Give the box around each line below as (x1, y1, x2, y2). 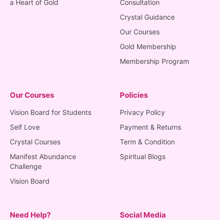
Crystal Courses (10, 137, 60, 146)
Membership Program (120, 56, 189, 65)
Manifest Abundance (10, 152, 76, 161)
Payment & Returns (120, 122, 181, 131)
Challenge (10, 162, 42, 170)
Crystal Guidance (120, 12, 175, 21)
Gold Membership (120, 42, 176, 51)
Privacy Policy (120, 108, 165, 116)
